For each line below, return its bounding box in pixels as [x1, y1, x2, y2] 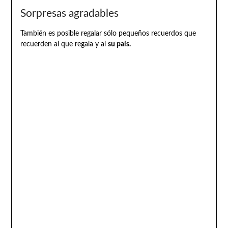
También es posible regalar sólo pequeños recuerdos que [20, 30, 196, 38]
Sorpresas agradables [20, 8, 119, 19]
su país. [107, 41, 131, 48]
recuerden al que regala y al [20, 41, 108, 48]
